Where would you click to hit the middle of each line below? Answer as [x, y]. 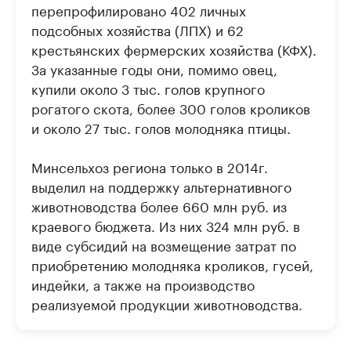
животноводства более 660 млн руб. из [159, 205]
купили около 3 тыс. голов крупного [148, 87]
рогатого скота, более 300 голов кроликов [171, 107]
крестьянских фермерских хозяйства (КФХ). [174, 48]
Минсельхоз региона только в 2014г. [150, 166]
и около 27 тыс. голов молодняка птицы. [161, 127]
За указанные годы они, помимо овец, [154, 68]
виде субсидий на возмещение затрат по [164, 244]
